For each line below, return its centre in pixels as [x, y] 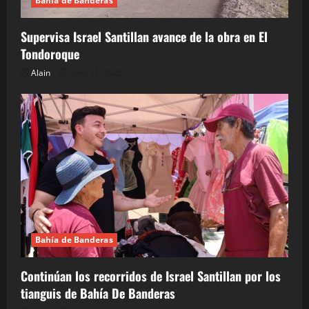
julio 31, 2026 [96, 73]
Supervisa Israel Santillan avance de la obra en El [144, 37]
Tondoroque [50, 54]
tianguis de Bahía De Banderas [98, 293]
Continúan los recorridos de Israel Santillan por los [151, 276]
